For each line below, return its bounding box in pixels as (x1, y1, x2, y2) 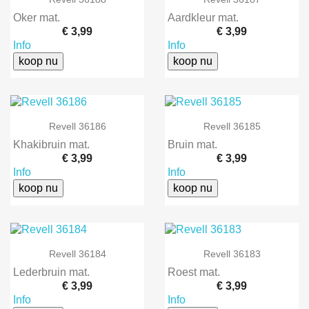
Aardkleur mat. (168, 11, 239, 23)
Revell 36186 (48, 121, 106, 132)
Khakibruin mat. (13, 139, 90, 151)
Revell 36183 (203, 248, 261, 259)
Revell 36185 (203, 121, 261, 132)
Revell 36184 (48, 248, 106, 259)
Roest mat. (168, 266, 220, 278)
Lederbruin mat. (13, 266, 90, 278)
